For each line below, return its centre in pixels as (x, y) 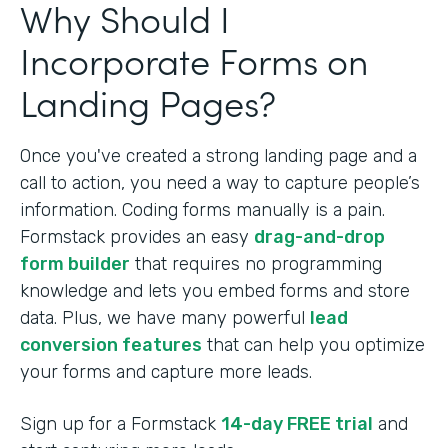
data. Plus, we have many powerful (165, 318)
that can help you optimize (313, 345)
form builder (75, 264)
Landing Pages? (148, 102)
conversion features (111, 345)
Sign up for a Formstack (120, 424)
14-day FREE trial (297, 424)
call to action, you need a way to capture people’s (220, 183)
